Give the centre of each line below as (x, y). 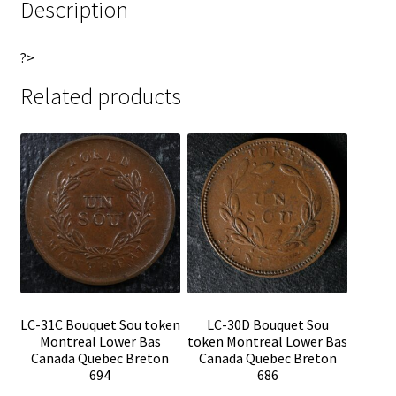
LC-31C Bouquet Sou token (100, 325)
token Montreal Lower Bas (268, 342)
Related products (100, 97)
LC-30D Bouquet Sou (267, 325)
